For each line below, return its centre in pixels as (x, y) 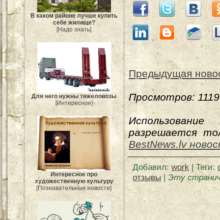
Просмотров (160, 97)
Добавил (150, 167)
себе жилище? (74, 23)
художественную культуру (74, 181)
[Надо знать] (74, 30)
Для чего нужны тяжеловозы (74, 96)
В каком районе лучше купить (74, 16)
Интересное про (74, 174)
